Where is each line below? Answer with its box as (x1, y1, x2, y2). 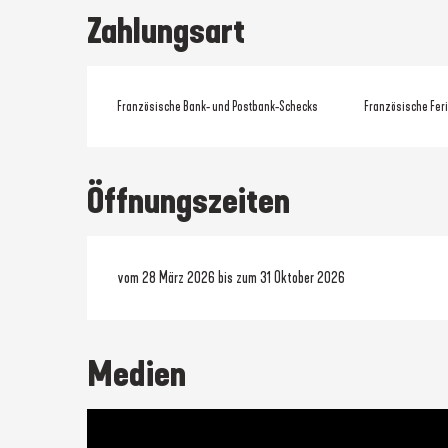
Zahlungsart (87, 9, 246, 52)
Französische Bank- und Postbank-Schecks (117, 97, 319, 115)
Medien (87, 352, 187, 395)
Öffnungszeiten (87, 179, 291, 222)
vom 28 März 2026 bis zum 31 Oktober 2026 (117, 267, 346, 287)
